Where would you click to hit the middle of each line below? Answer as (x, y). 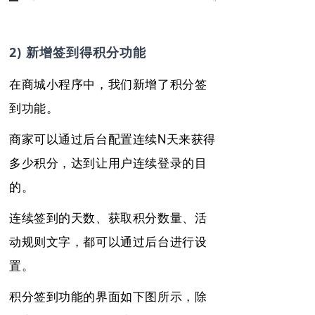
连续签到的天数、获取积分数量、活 (108, 217)
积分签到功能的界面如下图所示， (102, 296)
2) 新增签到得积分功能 (78, 52)
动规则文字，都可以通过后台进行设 (108, 241)
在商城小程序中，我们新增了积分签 (108, 84)
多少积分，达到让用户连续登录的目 (108, 162)
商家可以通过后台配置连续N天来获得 (112, 139)
